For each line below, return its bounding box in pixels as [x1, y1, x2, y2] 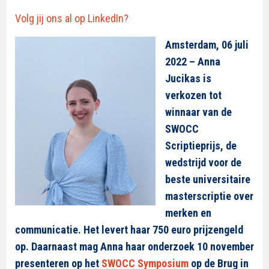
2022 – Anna [165, 55, 220, 68]
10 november [197, 240, 254, 253]
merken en [165, 207, 211, 219]
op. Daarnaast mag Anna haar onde [15, 240, 169, 253]
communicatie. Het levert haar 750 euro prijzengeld [15, 223, 243, 236]
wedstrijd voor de [165, 156, 241, 169]
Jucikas [165, 72, 201, 85]
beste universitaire [165, 173, 250, 186]
